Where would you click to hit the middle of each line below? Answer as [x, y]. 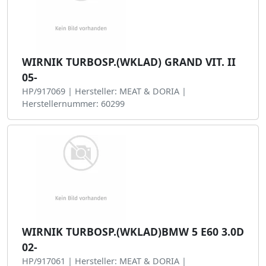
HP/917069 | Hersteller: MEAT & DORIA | [104, 91]
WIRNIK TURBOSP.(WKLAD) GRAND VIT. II [129, 62]
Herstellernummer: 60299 [73, 104]
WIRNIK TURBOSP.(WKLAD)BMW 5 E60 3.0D [133, 232]
